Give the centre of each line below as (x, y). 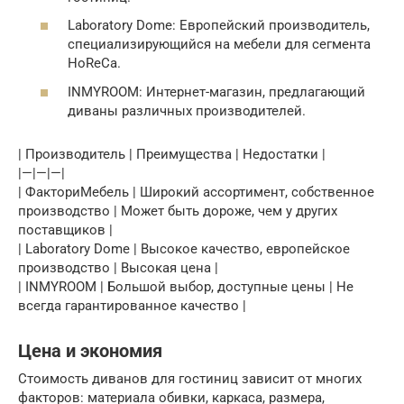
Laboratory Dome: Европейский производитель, (219, 26)
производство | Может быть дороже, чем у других (178, 211)
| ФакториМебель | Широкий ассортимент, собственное (196, 192)
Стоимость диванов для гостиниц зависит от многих (190, 378)
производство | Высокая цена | (118, 267)
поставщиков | (65, 230)
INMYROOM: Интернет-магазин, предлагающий (216, 92)
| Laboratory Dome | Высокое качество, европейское (184, 248)
